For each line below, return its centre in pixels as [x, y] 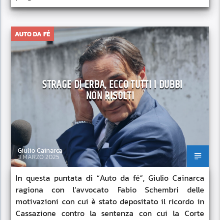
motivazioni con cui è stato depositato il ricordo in [110, 202]
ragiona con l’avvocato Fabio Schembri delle [110, 190]
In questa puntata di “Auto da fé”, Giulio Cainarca [110, 178]
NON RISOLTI [110, 96]
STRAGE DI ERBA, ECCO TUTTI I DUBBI [112, 85]
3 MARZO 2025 [39, 157]
